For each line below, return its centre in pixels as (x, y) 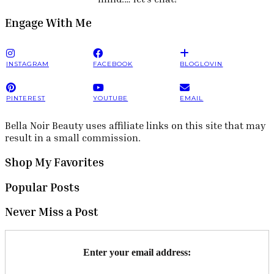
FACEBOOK (113, 64)
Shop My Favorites (54, 162)
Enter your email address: (137, 252)
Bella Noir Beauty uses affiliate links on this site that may (135, 126)
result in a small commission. (73, 138)
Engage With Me (48, 23)
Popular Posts (42, 187)
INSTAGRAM (28, 64)
